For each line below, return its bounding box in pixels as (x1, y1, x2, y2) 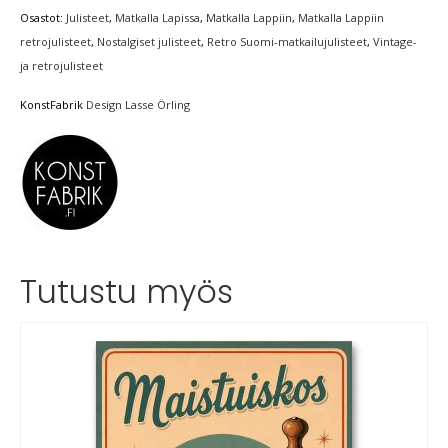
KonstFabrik (20, 96, 86, 112)
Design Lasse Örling (86, 96, 190, 112)
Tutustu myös (20, 268, 233, 314)
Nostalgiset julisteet (97, 33, 201, 49)
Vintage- (373, 33, 417, 49)
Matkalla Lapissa (115, 9, 200, 25)
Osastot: (20, 9, 66, 25)
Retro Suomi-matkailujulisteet (207, 33, 367, 49)
